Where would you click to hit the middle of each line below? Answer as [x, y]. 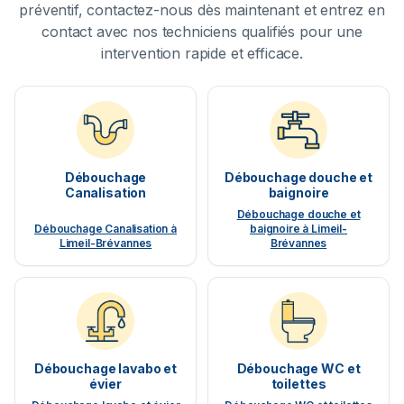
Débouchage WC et [298, 369]
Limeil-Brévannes [106, 243]
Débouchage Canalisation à [106, 229]
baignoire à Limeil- [298, 229]
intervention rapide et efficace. [202, 54]
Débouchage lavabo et [106, 369]
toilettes [298, 384]
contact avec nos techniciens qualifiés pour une [202, 32]
